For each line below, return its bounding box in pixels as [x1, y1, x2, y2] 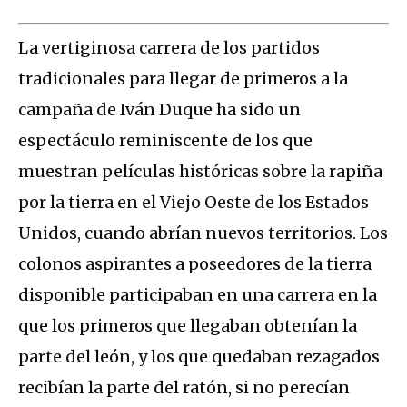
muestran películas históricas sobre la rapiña [18, 161, 382, 183]
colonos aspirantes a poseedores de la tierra [18, 253, 372, 275]
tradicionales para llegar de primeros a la [18, 68, 348, 90]
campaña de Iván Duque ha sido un [18, 99, 301, 121]
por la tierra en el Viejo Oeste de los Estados [18, 192, 369, 213]
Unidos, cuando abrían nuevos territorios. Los [18, 223, 388, 244]
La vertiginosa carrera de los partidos [18, 37, 320, 59]
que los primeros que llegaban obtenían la [18, 315, 357, 337]
